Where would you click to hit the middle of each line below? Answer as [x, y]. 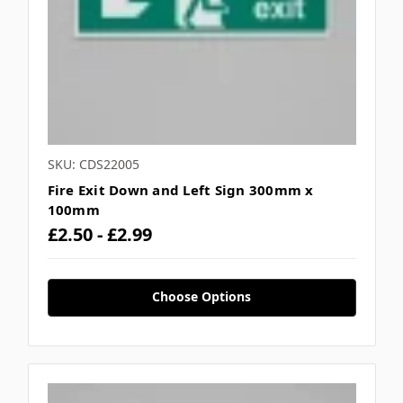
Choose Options [201, 297]
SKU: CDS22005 [93, 165]
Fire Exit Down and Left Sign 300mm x [180, 190]
